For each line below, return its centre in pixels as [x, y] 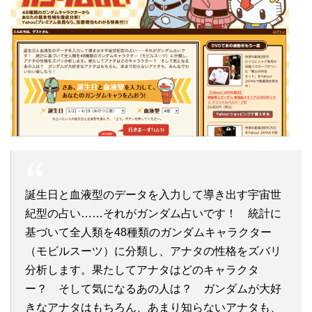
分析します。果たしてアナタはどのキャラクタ [142, 270]
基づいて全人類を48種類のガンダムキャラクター [148, 232]
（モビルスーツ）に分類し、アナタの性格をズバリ [153, 251]
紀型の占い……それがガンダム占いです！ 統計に [153, 213]
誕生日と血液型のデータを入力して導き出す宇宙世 [153, 195]
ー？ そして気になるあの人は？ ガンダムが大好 [153, 289]
